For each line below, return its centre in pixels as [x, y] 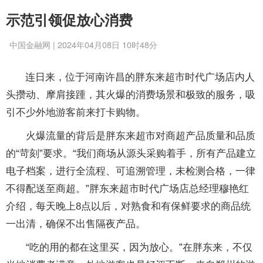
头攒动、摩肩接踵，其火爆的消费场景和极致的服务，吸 [131, 95]
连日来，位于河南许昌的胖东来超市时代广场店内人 [139, 77]
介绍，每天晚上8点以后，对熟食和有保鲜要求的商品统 [128, 206]
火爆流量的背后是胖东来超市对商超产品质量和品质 [131, 136]
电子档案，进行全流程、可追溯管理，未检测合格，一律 [131, 171]
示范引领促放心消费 [69, 19]
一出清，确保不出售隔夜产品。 [76, 224]
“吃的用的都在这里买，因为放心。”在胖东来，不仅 [129, 247]
